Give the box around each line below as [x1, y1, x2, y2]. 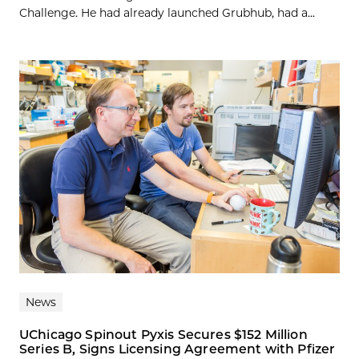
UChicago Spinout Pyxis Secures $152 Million [19, 327, 308, 343]
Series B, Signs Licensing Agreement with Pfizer [19, 341, 336, 357]
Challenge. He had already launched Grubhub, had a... [19, 5, 315, 20]
